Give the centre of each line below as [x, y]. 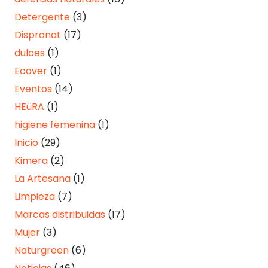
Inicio [26, 143]
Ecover [31, 71]
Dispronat [38, 35]
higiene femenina [55, 125]
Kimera [31, 161]
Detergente [42, 17]
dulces [30, 53]
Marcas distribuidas [60, 215]
